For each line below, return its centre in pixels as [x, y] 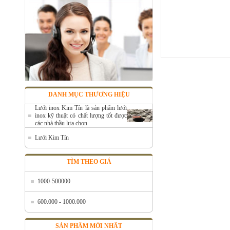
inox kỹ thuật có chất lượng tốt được [81, 116]
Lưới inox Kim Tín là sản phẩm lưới [81, 108]
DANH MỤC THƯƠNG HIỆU [89, 94]
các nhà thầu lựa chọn [61, 123]
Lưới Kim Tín [52, 138]
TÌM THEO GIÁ [89, 162]
